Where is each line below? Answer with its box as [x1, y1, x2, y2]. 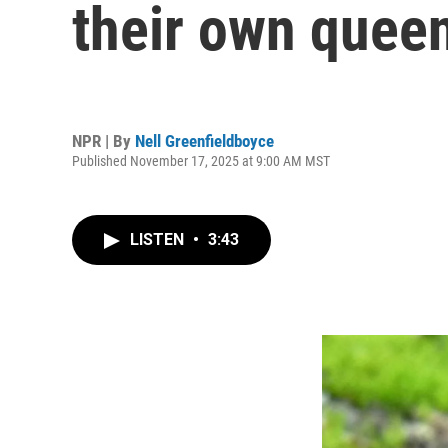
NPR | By [72, 130, 135, 151]
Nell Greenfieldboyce [135, 130, 274, 151]
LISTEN [130, 230, 188, 249]
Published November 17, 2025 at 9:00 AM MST [72, 152, 330, 169]
